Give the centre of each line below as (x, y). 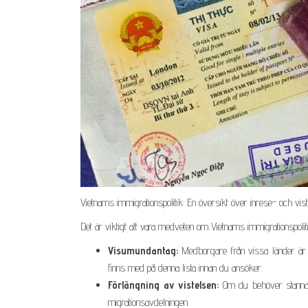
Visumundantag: (143, 250)
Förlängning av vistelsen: (164, 285)
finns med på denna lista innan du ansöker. (185, 267)
